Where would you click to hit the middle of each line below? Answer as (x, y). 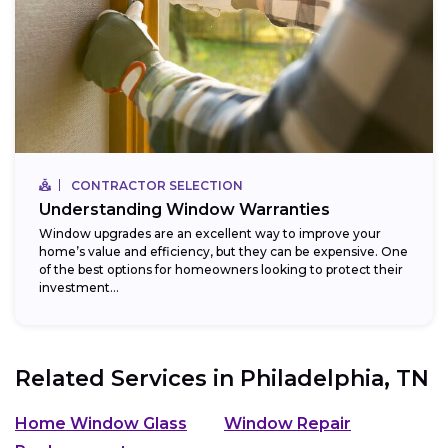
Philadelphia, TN (334, 379)
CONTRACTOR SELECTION (157, 186)
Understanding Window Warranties (184, 210)
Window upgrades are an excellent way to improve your (210, 234)
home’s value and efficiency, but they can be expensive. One (223, 252)
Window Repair (287, 423)
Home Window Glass (101, 423)
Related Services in (127, 379)
